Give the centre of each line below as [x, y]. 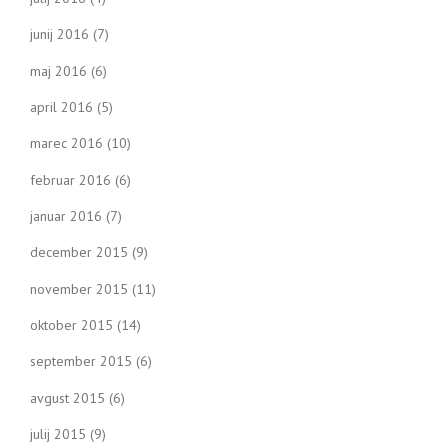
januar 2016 [66, 216]
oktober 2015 [71, 324]
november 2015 [79, 288]
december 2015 [79, 252]
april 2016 [61, 107]
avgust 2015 [67, 397]
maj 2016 [58, 70]
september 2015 [81, 361]
